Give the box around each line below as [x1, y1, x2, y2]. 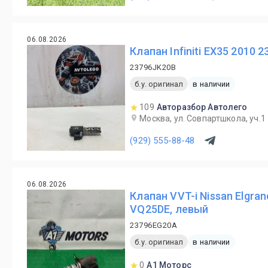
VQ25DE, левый [130, 203, 209, 215]
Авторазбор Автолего [156, 102, 248, 112]
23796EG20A [130, 221, 178, 230]
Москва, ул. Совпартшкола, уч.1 [139, 114, 266, 123]
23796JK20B [130, 63, 176, 72]
